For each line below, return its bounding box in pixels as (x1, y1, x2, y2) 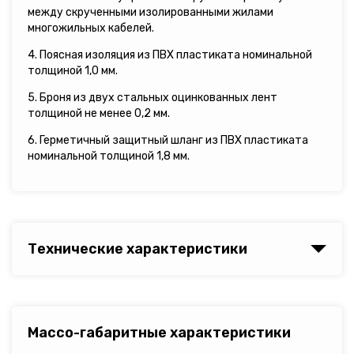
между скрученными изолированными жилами (28, 5, 273, 19)
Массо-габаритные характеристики (28, 323, 291, 341)
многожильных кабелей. (28, 21, 154, 35)
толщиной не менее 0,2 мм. (28, 106, 170, 120)
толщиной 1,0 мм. (28, 63, 118, 77)
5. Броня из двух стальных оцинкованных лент (28, 90, 277, 104)
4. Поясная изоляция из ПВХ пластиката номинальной (28, 47, 312, 62)
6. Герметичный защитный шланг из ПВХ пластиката (28, 133, 308, 147)
